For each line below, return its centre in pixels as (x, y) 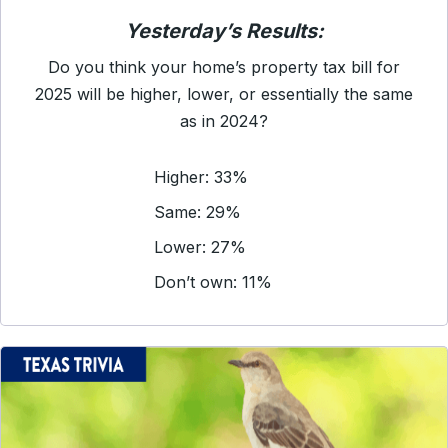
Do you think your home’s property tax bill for (224, 67)
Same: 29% (197, 212)
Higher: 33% (201, 177)
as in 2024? (224, 121)
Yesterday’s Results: (224, 31)
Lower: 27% (200, 247)
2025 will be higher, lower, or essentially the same (224, 94)
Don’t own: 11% (213, 282)
